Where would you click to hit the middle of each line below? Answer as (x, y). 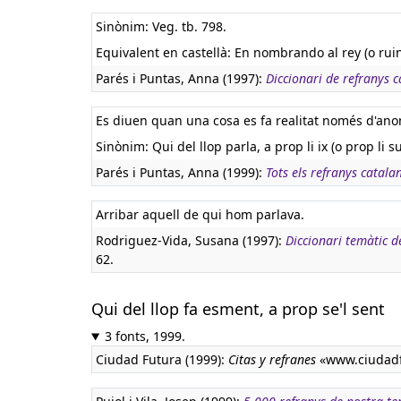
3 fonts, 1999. (145, 336)
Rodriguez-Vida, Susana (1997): (191, 240)
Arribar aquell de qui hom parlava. (200, 214)
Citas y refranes (272, 359)
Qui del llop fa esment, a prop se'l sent (238, 309)
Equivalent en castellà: (165, 52)
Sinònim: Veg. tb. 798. (161, 26)
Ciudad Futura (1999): (162, 359)
